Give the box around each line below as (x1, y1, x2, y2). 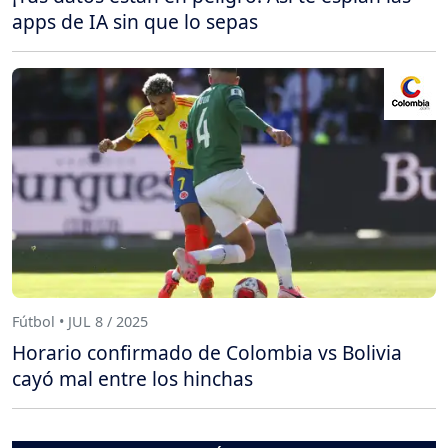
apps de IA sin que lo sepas (12, 8, 258, 36)
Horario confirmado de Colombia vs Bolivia (12, 339, 402, 367)
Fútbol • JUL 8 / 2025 (12, 311, 148, 331)
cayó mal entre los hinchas (12, 365, 253, 393)
